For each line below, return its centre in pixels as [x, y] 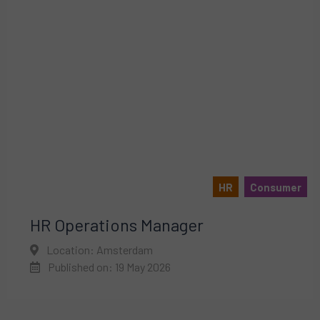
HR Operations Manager [117, 224]
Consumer [276, 187]
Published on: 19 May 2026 [108, 266]
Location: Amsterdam [99, 249]
